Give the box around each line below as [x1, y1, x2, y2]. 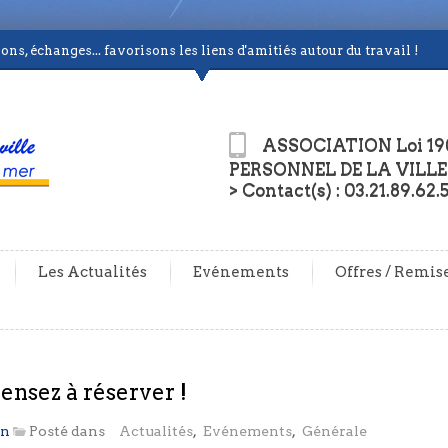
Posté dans [29, 422, 105, 439]
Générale [302, 422, 367, 439]
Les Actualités [38, 262, 147, 281]
